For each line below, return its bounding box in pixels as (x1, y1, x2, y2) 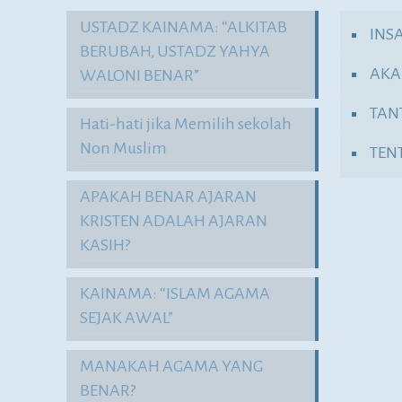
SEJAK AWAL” (80, 309, 174, 327)
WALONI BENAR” (80, 66, 200, 84)
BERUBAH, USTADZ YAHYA (80, 42, 271, 60)
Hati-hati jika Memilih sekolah (80, 115, 293, 133)
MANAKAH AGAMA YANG (80, 357, 264, 375)
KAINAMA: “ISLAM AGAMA (80, 284, 271, 302)
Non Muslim (80, 139, 168, 157)
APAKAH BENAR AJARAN (80, 188, 258, 205)
